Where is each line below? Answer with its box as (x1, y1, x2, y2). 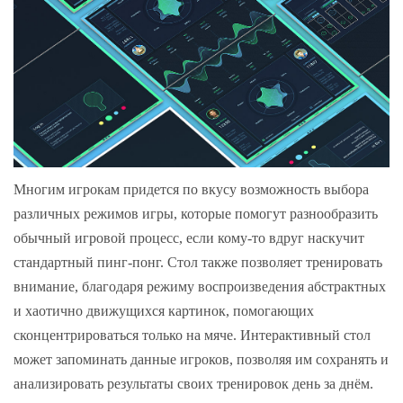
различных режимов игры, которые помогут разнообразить (13, 206, 378, 222)
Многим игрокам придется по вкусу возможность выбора (13, 182, 369, 198)
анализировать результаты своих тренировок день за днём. (13, 376, 373, 392)
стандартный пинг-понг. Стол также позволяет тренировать (13, 255, 382, 271)
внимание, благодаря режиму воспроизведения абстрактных (13, 279, 386, 295)
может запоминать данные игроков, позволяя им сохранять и (13, 352, 389, 368)
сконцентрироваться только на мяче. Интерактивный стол (13, 327, 371, 344)
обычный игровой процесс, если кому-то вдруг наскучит (13, 230, 364, 246)
